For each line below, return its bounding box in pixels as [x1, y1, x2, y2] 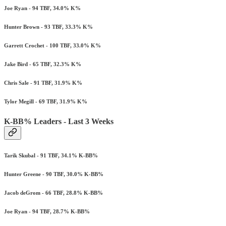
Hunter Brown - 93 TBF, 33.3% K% [4, 23, 93, 30]
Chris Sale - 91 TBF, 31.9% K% [4, 79, 82, 86]
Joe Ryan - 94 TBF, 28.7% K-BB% [4, 208, 90, 214]
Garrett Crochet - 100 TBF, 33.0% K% [4, 42, 101, 48]
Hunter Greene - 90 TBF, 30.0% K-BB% [4, 171, 103, 177]
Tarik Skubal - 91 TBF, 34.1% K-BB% [4, 152, 98, 158]
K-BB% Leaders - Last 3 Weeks [4, 117, 114, 126]
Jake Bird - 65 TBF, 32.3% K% [4, 61, 81, 67]
